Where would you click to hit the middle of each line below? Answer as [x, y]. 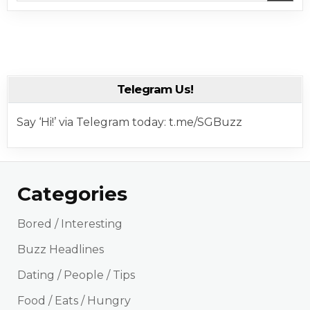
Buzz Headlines [61, 249]
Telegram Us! [155, 90]
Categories [73, 194]
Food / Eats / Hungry [74, 301]
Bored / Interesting [70, 224]
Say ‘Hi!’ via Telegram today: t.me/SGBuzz [130, 122]
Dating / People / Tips [76, 275]
